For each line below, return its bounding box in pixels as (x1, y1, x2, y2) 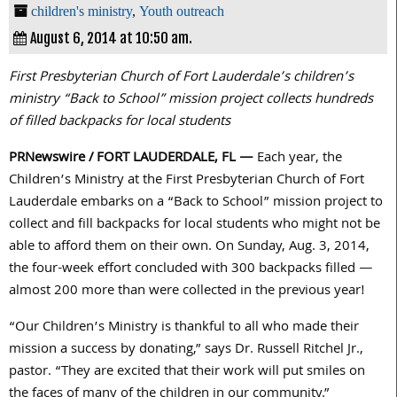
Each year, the (253, 146, 342, 170)
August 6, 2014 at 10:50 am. (30, 28, 192, 47)
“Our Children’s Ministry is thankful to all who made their (9, 315, 359, 339)
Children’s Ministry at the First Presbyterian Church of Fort (9, 168, 364, 192)
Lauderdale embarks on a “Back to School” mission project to (9, 191, 383, 214)
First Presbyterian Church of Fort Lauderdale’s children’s (9, 66, 354, 90)
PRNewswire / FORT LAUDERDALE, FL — (9, 146, 253, 170)
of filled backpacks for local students (9, 110, 230, 134)
